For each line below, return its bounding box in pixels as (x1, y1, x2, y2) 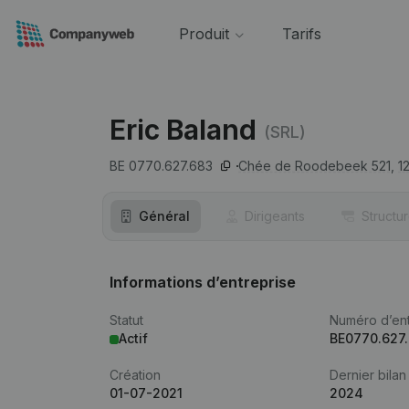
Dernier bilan (330, 367, 407, 383)
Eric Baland (110, 113, 257, 146)
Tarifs (281, 25, 321, 43)
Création (110, 367, 161, 383)
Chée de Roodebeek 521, (238, 158, 394, 173)
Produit (178, 25, 229, 43)
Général (139, 208, 190, 224)
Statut (110, 312, 143, 328)
